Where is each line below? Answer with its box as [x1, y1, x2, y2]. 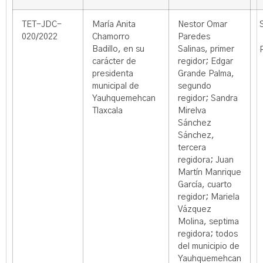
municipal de [92, 82, 139, 90]
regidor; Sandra [178, 95, 238, 103]
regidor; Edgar [178, 58, 233, 66]
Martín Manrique [178, 168, 241, 177]
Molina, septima [178, 218, 239, 226]
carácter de [92, 58, 136, 66]
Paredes [178, 33, 210, 41]
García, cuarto [178, 181, 232, 189]
